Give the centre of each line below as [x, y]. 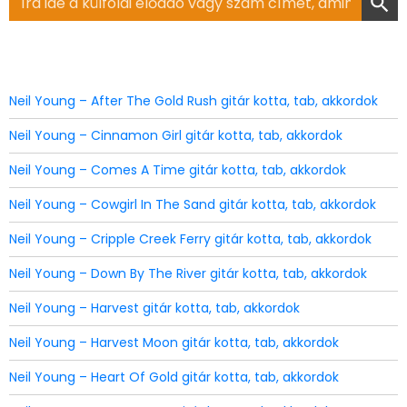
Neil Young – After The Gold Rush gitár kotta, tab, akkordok [194, 101]
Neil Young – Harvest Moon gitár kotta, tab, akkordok [174, 342]
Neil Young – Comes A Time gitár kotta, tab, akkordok [178, 170]
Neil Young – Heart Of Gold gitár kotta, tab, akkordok [174, 377]
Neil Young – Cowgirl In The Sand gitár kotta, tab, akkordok [193, 204]
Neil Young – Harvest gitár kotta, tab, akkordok [154, 308]
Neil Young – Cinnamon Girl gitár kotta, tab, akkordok [176, 135]
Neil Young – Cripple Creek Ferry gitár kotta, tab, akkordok [190, 239]
